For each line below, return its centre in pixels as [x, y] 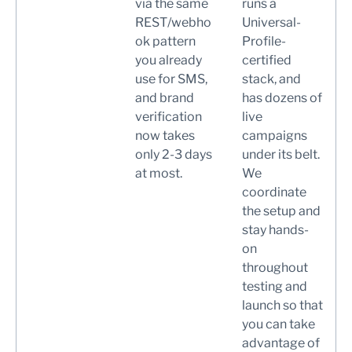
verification [169, 116]
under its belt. [281, 154]
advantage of [281, 343]
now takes [165, 135]
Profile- [264, 41]
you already [169, 60]
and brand [165, 97]
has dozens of [282, 97]
